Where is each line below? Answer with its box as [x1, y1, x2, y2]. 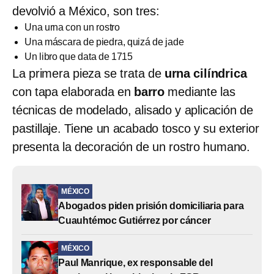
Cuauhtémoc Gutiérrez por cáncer [58, 215, 211, 226]
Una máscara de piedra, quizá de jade [24, 37, 184, 48]
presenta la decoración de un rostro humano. [12, 140, 250, 154]
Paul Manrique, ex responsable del [58, 257, 213, 268]
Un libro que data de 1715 [24, 51, 133, 62]
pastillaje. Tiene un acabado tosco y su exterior [12, 122, 259, 136]
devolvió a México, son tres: [12, 4, 160, 18]
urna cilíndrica [161, 67, 247, 81]
